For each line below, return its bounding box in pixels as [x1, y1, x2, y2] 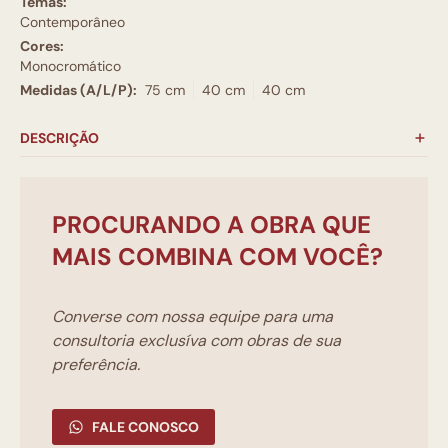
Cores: [20, 37, 64, 55]
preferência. [52, 354, 140, 375]
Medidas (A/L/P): [20, 81, 137, 99]
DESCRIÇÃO [20, 129, 99, 147]
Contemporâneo [20, 13, 125, 31]
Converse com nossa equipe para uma [52, 306, 333, 327]
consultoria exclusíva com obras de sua [52, 330, 341, 351]
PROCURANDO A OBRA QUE [52, 209, 371, 240]
